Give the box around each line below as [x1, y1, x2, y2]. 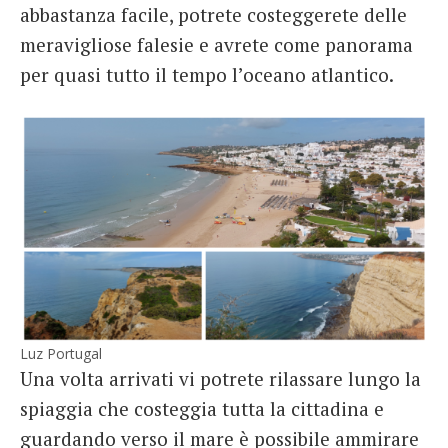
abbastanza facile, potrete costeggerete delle [20, 2, 407, 28]
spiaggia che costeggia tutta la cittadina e [20, 396, 384, 422]
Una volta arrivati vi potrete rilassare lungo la [20, 366, 421, 392]
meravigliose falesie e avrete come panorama [20, 32, 413, 58]
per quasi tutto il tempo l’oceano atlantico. [20, 62, 394, 88]
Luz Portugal [20, 344, 102, 364]
